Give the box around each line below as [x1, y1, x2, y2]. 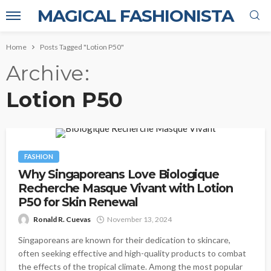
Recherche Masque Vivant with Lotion [18, 181, 233, 195]
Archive [6, 60, 83, 86]
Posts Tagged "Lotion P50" [40, 42, 124, 51]
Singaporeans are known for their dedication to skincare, [18, 235, 230, 245]
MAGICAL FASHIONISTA [38, 5, 233, 26]
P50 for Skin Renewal [18, 195, 139, 209]
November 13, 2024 [107, 215, 172, 224]
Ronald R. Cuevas [33, 215, 91, 224]
